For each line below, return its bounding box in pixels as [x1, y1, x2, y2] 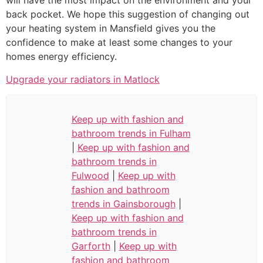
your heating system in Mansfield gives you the [6, 22, 215, 35]
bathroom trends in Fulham [71, 127, 191, 139]
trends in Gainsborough [71, 197, 176, 210]
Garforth [71, 240, 110, 252]
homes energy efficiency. [6, 50, 117, 63]
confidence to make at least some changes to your [6, 36, 232, 49]
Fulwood [71, 169, 109, 181]
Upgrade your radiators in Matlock [6, 73, 160, 85]
